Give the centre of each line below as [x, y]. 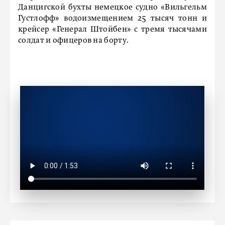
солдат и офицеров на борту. [74, 41]
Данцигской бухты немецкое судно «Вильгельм [113, 8]
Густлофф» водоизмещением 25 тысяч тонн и [113, 19]
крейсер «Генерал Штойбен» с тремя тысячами [113, 30]
